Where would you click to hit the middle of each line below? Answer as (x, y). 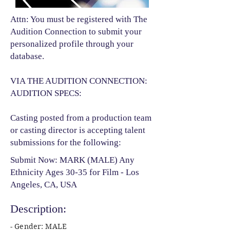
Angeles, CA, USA (44, 184)
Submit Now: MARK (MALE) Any (72, 160)
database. (27, 56)
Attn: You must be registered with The (79, 19)
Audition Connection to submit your (76, 31)
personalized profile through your (72, 44)
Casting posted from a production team (81, 118)
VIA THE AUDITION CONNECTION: (79, 81)
